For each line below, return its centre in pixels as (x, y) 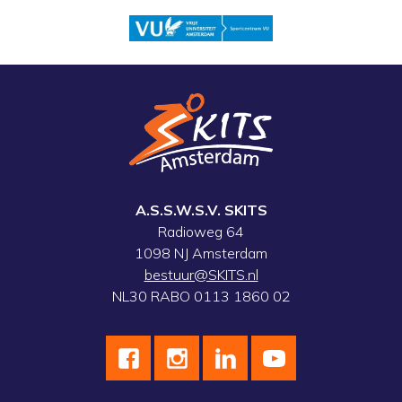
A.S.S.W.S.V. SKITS (201, 210)
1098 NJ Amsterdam (201, 253)
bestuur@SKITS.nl (201, 275)
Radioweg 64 (201, 232)
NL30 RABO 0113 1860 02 (201, 297)
